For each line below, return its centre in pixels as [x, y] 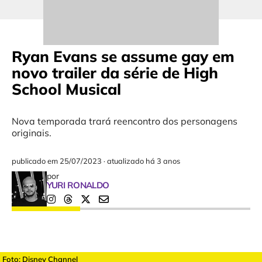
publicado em [35, 161]
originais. [31, 133]
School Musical [66, 89]
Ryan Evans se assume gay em [123, 57]
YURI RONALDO [78, 185]
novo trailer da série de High [115, 73]
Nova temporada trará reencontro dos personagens [124, 121]
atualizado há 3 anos [143, 161]
